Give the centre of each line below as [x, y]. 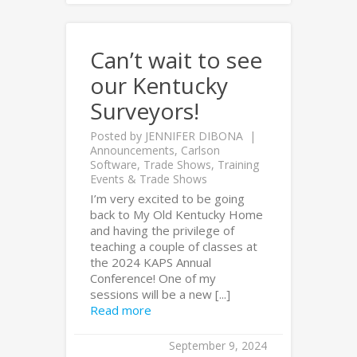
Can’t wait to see [176, 60]
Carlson [200, 150]
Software [114, 165]
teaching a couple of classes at [174, 246]
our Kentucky [159, 85]
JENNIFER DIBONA [194, 136]
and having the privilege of [162, 230]
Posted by [118, 136]
